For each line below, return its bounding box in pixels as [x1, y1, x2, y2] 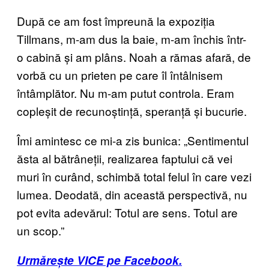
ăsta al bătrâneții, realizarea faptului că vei [17, 150, 232, 166]
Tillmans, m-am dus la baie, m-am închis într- [17, 30, 246, 47]
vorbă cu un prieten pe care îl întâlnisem [17, 66, 223, 83]
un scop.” [17, 222, 64, 238]
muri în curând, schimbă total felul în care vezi [17, 168, 252, 184]
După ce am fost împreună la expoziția [17, 12, 215, 29]
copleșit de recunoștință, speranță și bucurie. [17, 102, 247, 119]
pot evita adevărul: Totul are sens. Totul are [17, 204, 238, 220]
